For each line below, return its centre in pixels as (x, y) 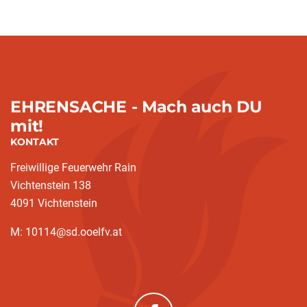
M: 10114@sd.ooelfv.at (66, 232)
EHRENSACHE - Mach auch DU (136, 107)
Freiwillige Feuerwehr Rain (73, 168)
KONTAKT (35, 142)
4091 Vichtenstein (54, 203)
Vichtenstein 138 (51, 185)
